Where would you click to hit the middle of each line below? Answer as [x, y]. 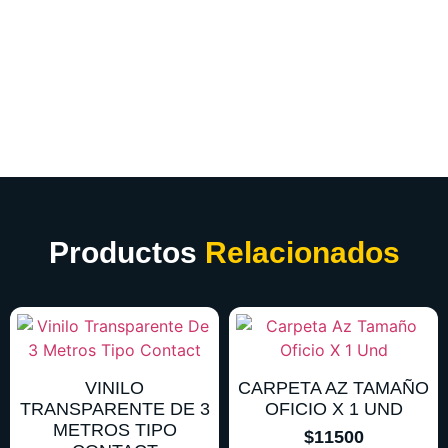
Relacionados [302, 252]
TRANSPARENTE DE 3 [114, 408]
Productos [122, 252]
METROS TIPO [114, 429]
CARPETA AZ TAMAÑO [333, 387]
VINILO [114, 387]
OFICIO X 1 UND [333, 408]
